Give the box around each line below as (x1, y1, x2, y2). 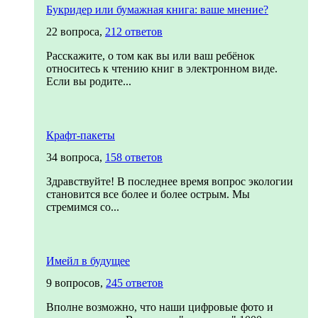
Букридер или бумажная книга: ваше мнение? (46, 4, 268, 16)
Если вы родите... (46, 75, 131, 87)
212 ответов (105, 26, 163, 38)
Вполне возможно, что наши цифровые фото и (46, 301, 273, 313)
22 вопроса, (46, 26, 105, 38)
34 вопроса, (46, 151, 105, 163)
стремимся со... (46, 201, 119, 213)
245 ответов (106, 277, 163, 289)
